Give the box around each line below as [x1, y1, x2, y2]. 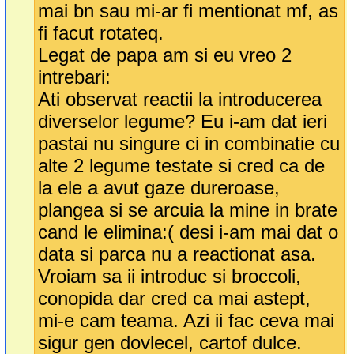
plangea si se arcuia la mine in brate [38, 199, 338, 221]
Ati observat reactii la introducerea [38, 88, 322, 111]
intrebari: [38, 66, 111, 88]
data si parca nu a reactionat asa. [38, 243, 317, 265]
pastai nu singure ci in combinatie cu [38, 133, 341, 155]
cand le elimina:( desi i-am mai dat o [38, 221, 339, 243]
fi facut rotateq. [38, 22, 164, 44]
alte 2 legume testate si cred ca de [38, 155, 326, 177]
